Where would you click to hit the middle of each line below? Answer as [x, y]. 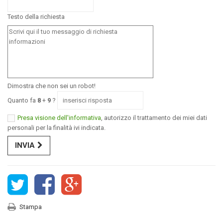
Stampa [31, 207]
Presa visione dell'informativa [59, 117]
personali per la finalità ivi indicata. [56, 127]
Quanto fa [22, 101]
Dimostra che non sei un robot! [52, 86]
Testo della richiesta [36, 17]
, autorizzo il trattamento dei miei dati [154, 117]
